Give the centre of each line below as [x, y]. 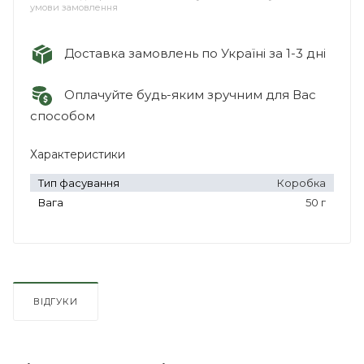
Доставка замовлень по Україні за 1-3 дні [190, 53]
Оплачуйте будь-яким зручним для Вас [185, 94]
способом [63, 115]
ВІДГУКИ [56, 301]
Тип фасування [79, 182]
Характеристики [78, 154]
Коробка [301, 182]
